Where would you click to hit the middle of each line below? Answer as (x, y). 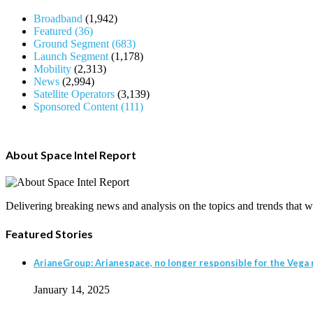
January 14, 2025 (72, 289)
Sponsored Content (77, 106)
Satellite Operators (74, 94)
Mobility (52, 68)
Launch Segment (71, 56)
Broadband (58, 18)
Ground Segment (73, 43)
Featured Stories (49, 234)
